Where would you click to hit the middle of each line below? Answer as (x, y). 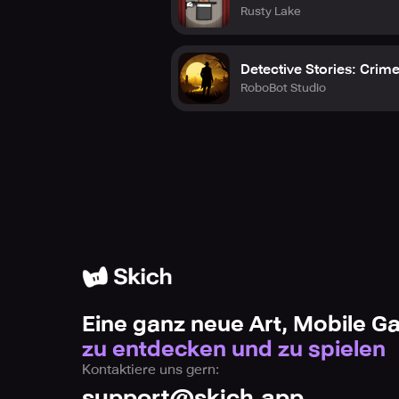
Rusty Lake (271, 11)
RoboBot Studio (283, 87)
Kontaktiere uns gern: (151, 370)
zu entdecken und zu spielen (234, 349)
